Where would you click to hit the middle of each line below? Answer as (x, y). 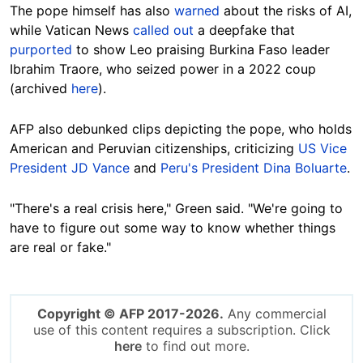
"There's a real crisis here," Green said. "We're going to (176, 209)
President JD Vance (70, 168)
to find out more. (195, 346)
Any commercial (275, 314)
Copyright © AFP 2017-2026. (130, 314)
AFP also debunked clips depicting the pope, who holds (181, 129)
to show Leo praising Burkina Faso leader (201, 50)
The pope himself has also (92, 11)
